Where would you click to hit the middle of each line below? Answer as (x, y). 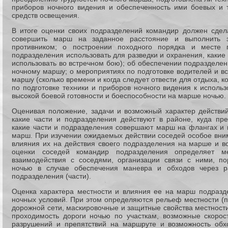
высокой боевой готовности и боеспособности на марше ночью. (119, 96)
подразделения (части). (51, 176)
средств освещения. (46, 15)
